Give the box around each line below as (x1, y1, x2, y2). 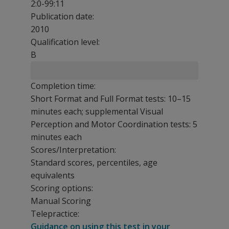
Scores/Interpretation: (31, 144, 116, 155)
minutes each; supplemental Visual (31, 106, 163, 117)
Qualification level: (31, 36, 100, 48)
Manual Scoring (31, 195, 91, 207)
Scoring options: (31, 182, 93, 194)
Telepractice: (31, 208, 79, 219)
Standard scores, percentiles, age (31, 157, 157, 168)
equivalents (31, 170, 75, 181)
